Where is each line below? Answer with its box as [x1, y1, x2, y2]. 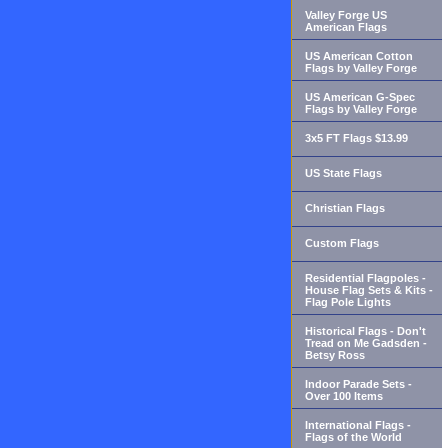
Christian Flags [305, 201, 385, 214]
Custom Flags [305, 236, 379, 249]
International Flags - [305, 418, 411, 431]
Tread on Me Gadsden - [305, 336, 427, 349]
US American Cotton [305, 49, 413, 62]
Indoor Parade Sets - [305, 377, 412, 390]
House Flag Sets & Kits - [305, 283, 433, 296]
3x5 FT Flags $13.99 [305, 131, 408, 144]
